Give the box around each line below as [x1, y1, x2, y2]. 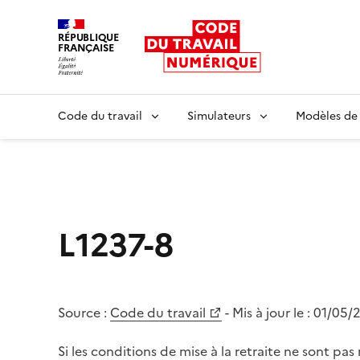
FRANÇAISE [58, 40, 114, 55]
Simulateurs [187, 107, 251, 125]
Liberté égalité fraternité [57, 73, 207, 93]
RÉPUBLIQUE [58, 30, 119, 45]
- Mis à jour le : [225, 302, 313, 322]
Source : [58, 302, 107, 322]
